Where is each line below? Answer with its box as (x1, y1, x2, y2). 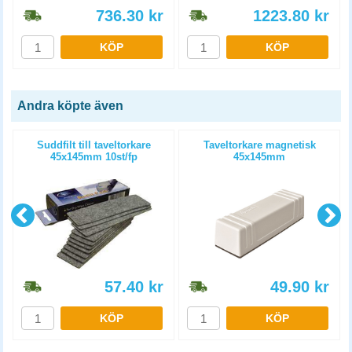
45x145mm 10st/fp (49, 151, 137, 163)
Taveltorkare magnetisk (203, 139, 316, 151)
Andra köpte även (17, 99, 123, 112)
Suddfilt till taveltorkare (36, 139, 151, 151)
